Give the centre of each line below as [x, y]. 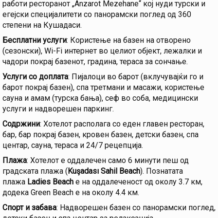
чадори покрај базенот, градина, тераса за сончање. [95, 62]
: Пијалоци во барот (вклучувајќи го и [136, 77]
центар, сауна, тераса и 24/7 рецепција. [73, 145]
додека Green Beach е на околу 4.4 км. [71, 193]
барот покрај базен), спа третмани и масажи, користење [103, 88]
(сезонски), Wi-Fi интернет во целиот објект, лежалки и [102, 51]
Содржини [21, 124]
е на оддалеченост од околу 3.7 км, [138, 182]
